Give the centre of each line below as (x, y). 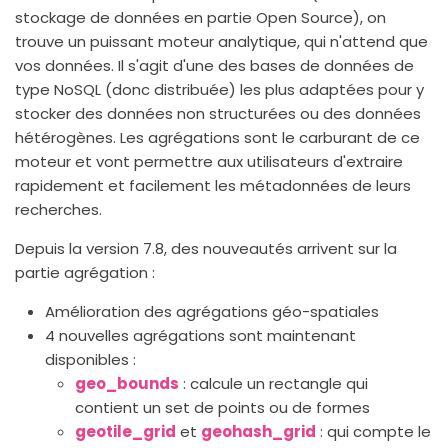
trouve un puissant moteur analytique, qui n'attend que (221, 41)
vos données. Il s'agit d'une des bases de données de (214, 65)
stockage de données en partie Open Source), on (200, 17)
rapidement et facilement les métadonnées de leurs (213, 185)
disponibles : (90, 359)
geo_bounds (127, 383)
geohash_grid (258, 431)
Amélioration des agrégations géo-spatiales (212, 311)
